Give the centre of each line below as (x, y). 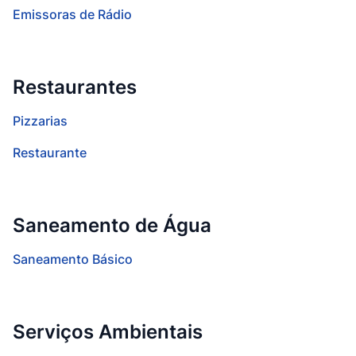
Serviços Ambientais (108, 332)
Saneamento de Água (112, 225)
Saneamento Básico (73, 259)
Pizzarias (40, 121)
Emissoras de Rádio (72, 14)
